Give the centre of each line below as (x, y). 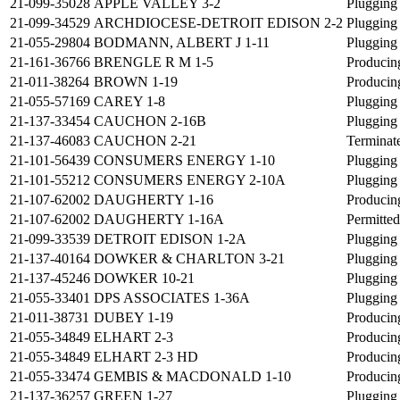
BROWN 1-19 (136, 82)
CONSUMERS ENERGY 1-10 (184, 161)
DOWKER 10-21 (144, 279)
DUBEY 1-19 (133, 318)
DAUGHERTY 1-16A (159, 220)
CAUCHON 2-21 (145, 141)
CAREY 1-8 (129, 102)
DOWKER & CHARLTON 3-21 (189, 259)
